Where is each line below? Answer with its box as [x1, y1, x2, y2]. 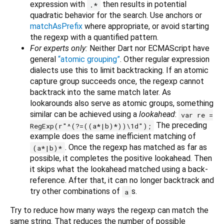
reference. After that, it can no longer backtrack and [30, 175, 214, 185]
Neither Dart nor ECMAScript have [87, 43, 209, 53]
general [30, 54, 58, 64]
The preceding [154, 120, 207, 130]
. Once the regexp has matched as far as [64, 142, 207, 152]
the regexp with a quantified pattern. [30, 32, 158, 42]
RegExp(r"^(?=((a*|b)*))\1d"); [30, 121, 151, 130]
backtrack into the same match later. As [30, 87, 171, 97]
